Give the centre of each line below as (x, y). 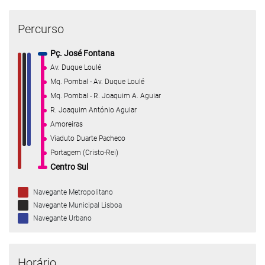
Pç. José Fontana (82, 53)
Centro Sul (69, 167)
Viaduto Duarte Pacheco (88, 138)
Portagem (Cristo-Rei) (84, 153)
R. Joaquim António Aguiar (93, 110)
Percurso (41, 29)
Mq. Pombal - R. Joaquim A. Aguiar (105, 96)
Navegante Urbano (62, 218)
